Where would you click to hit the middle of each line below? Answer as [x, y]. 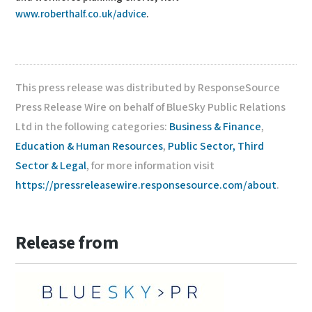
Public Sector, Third [216, 147]
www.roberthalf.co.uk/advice [81, 14]
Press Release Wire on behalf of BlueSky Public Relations [151, 108]
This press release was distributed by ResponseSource [148, 88]
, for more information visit [151, 166]
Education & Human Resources [89, 147]
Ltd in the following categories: [93, 127]
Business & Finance [216, 127]
